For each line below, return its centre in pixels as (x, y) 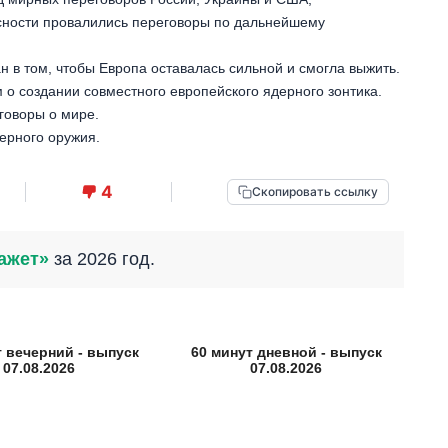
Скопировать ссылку (314, 192)
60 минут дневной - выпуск (286, 352)
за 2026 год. (102, 259)
